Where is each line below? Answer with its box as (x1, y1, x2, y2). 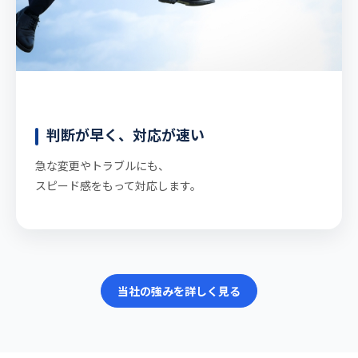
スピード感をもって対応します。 (35, 177, 201, 194)
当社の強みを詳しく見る (117, 283, 241, 300)
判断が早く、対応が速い (46, 124, 205, 145)
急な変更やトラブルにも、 (35, 157, 169, 174)
